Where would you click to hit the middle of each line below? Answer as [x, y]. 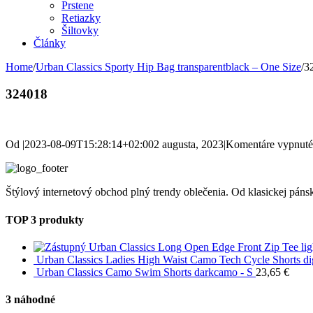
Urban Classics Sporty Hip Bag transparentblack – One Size [168, 67]
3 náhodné [30, 300]
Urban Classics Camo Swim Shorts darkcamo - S [145, 272]
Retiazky [81, 18]
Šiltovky [80, 30]
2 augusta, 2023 [189, 145]
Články [50, 43]
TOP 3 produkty [45, 219]
